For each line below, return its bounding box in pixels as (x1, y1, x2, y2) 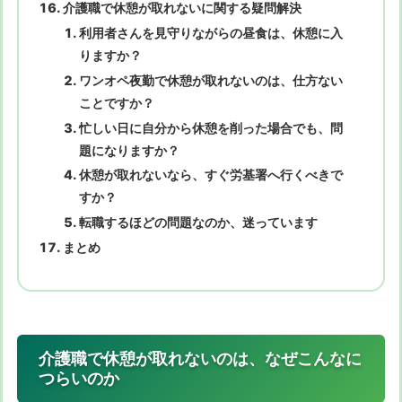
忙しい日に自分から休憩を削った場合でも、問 (78, 119, 343, 135)
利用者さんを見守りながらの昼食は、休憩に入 (78, 24, 343, 40)
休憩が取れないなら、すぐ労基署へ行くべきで (78, 167, 343, 183)
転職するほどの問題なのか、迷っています (78, 214, 318, 231)
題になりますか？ (78, 142, 179, 158)
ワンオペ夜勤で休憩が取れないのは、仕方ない (78, 72, 343, 88)
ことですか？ (78, 94, 154, 110)
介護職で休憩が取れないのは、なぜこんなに (39, 348, 362, 368)
